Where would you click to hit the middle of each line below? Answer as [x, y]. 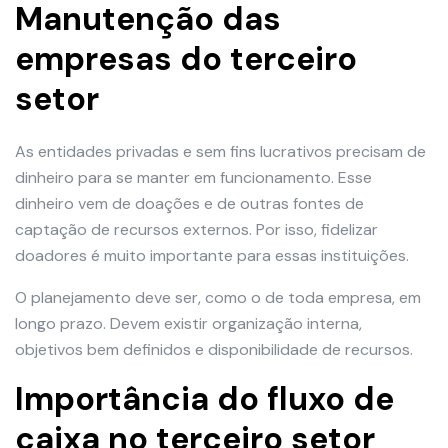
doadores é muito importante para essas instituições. [212, 256]
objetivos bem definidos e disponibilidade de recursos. [214, 350]
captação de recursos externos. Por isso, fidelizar [196, 230]
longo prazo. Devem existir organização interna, [188, 324]
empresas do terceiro [186, 59]
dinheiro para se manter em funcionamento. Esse [193, 178]
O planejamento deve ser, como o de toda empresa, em [218, 298]
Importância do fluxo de [204, 399]
